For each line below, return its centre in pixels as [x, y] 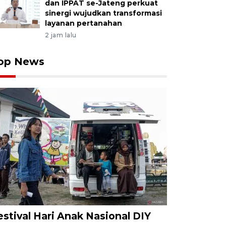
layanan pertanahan [83, 23]
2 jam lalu [61, 35]
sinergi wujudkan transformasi [103, 13]
